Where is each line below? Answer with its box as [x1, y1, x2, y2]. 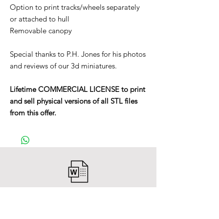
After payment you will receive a [16, 193, 140, 204]
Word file [60, 206, 96, 218]
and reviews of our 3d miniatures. [10, 61, 117, 71]
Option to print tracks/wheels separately [10, 2, 140, 12]
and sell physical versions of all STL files [10, 96, 137, 106]
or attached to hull [10, 14, 69, 24]
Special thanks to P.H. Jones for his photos [10, 49, 146, 59]
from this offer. [10, 108, 56, 118]
